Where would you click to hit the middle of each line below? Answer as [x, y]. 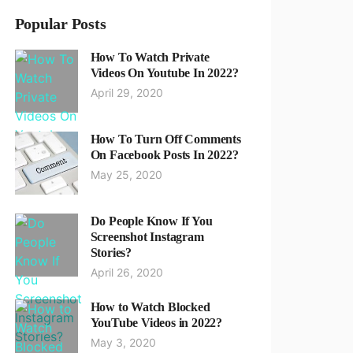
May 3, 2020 [123, 342]
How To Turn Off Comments [165, 139]
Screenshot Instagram [147, 237]
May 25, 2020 [126, 175]
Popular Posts [60, 24]
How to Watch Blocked [150, 307]
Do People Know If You [151, 221]
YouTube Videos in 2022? [156, 323]
